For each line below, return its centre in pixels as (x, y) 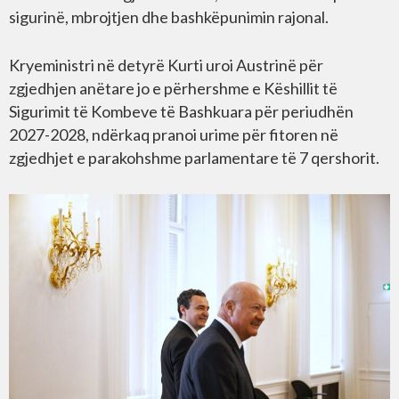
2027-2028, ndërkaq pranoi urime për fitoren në (174, 135)
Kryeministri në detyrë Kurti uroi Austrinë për (166, 65)
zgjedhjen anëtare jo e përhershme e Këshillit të (173, 89)
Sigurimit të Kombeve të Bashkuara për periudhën (181, 112)
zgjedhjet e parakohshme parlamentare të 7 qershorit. (194, 158)
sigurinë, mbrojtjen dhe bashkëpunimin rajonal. (169, 17)
